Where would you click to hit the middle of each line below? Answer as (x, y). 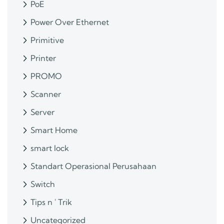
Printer (43, 58)
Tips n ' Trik (51, 202)
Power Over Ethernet (70, 22)
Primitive (47, 40)
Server (42, 112)
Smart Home (54, 130)
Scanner (46, 94)
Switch (43, 184)
